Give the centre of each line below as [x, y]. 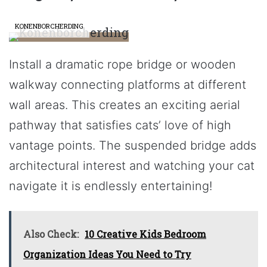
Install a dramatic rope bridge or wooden [122, 64]
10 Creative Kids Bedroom [145, 234]
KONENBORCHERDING [49, 26]
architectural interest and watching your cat [132, 165]
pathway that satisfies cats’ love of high [120, 125]
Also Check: [51, 234]
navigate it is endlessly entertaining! [111, 186]
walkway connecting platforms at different [128, 84]
